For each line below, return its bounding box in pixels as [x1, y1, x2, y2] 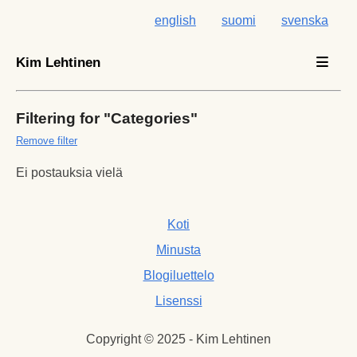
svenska [281, 14, 328, 27]
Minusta [156, 242, 201, 257]
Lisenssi [155, 293, 202, 308]
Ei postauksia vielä [16, 165, 123, 179]
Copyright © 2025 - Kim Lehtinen [86, 331, 271, 346]
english [155, 14, 196, 27]
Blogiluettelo [143, 268, 214, 282]
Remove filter [16, 134, 77, 147]
